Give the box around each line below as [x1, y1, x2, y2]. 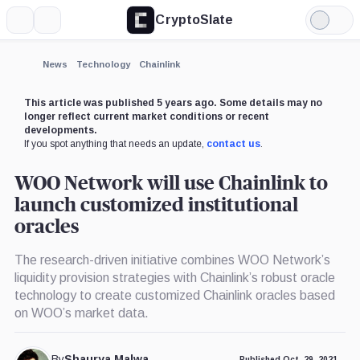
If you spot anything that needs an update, [23, 137, 207, 149]
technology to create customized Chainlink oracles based [14, 288, 335, 302]
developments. [23, 124, 97, 136]
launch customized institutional [14, 195, 298, 215]
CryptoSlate [155, 12, 234, 27]
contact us [206, 137, 260, 149]
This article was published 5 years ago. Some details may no [23, 96, 322, 108]
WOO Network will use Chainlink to [14, 174, 328, 194]
